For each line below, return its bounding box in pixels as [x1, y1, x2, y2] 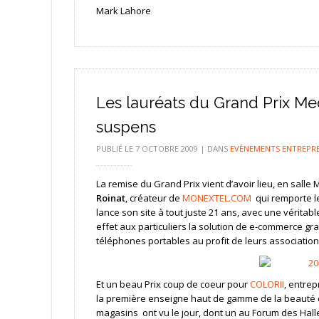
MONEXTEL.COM [182, 191, 251, 204]
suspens [95, 117, 156, 136]
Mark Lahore [95, 4, 151, 17]
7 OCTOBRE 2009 [135, 142, 198, 154]
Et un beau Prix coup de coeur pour [95, 278, 250, 291]
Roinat [95, 191, 125, 204]
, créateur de [125, 191, 182, 204]
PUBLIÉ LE [95, 142, 135, 154]
